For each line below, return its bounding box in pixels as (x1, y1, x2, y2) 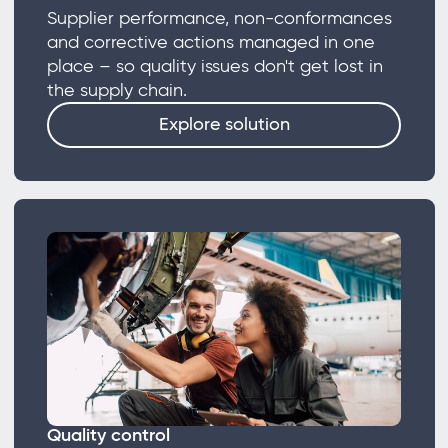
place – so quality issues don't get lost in (46, 55, 383, 78)
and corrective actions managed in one (46, 31, 375, 54)
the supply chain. (46, 79, 212, 102)
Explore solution (158, 113, 290, 136)
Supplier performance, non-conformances (46, 7, 392, 30)
